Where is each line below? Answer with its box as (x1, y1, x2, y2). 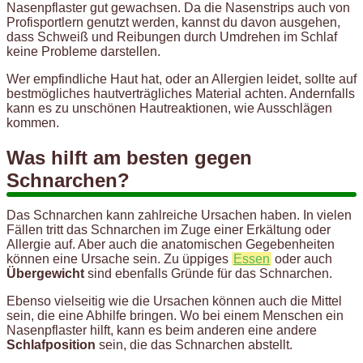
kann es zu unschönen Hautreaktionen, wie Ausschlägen (6, 101, 332, 116)
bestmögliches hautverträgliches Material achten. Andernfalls (6, 87, 355, 101)
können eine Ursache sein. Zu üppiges (6, 252, 232, 267)
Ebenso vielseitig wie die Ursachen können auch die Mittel (6, 294, 342, 309)
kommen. (6, 116, 59, 130)
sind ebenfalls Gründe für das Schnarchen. (84, 267, 332, 281)
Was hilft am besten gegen (6, 147, 252, 169)
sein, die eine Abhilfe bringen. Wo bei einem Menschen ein (6, 309, 344, 323)
